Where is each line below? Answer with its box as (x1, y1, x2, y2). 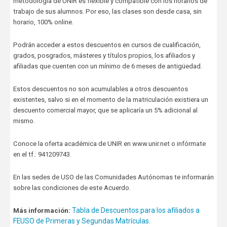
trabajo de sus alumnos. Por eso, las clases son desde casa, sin (13, 7, 202, 15)
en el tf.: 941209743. (13, 150, 71, 158)
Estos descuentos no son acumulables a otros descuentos (13, 85, 188, 93)
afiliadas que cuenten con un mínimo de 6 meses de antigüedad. (13, 62, 202, 70)
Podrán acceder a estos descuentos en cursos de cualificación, (13, 41, 201, 49)
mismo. (13, 117, 35, 125)
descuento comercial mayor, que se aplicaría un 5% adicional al (13, 106, 198, 114)
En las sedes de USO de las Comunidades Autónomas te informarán (13, 173, 214, 181)
